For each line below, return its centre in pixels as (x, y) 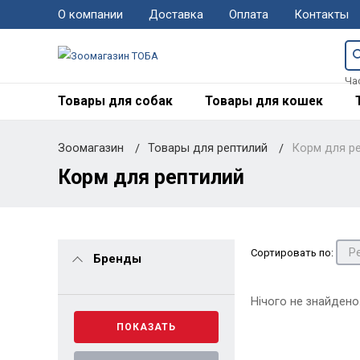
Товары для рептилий (209, 147)
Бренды (117, 258)
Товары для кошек (264, 101)
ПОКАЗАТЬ (146, 327)
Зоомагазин (90, 147)
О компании (90, 15)
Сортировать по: (292, 253)
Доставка (176, 15)
